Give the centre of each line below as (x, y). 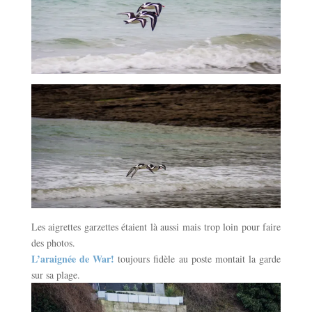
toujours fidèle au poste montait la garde (200, 259)
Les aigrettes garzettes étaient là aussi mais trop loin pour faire (156, 227)
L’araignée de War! (73, 259)
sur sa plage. (55, 275)
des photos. (53, 243)
